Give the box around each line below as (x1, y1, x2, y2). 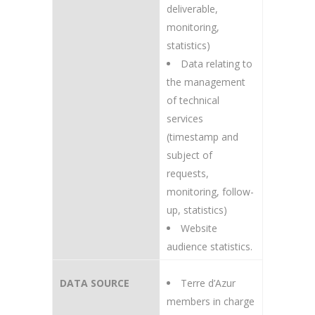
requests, (167, 167, 209, 180)
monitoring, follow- (167, 185, 254, 198)
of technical (167, 94, 219, 107)
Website (181, 221, 217, 235)
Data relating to (181, 57, 252, 70)
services (167, 112, 203, 125)
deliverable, (167, 2, 218, 15)
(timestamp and (167, 130, 238, 143)
